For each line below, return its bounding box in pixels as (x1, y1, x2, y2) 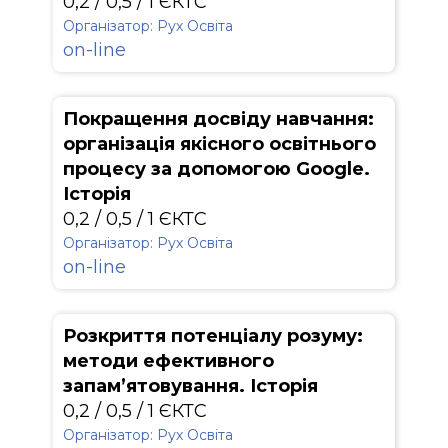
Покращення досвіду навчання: (63, 108, 374, 130)
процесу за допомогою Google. (63, 158, 370, 180)
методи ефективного (63, 350, 274, 372)
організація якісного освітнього (63, 133, 376, 155)
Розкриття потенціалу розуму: (63, 325, 363, 347)
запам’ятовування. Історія (63, 375, 318, 397)
